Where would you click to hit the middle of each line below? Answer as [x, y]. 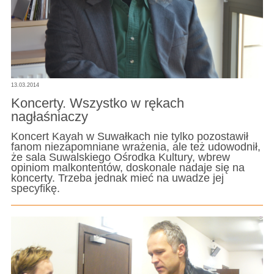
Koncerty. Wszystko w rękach [97, 103]
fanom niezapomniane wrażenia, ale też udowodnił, [135, 147]
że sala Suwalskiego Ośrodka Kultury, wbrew [120, 157]
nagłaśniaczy [49, 116]
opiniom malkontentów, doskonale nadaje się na [128, 168]
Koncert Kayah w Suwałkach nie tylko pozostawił [129, 137]
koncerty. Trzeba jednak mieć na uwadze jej [117, 178]
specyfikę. [35, 189]
